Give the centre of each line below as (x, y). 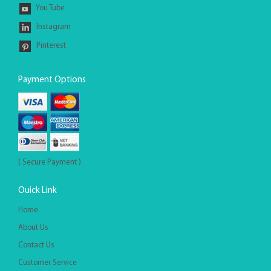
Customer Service (47, 263)
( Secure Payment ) (50, 162)
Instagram (53, 27)
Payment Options (52, 80)
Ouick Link (38, 191)
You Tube (50, 8)
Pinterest (50, 45)
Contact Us (36, 245)
